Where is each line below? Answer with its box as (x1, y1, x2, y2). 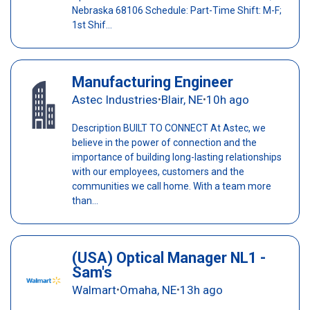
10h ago (206, 93, 249, 107)
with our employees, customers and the (71, 166, 244, 178)
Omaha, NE (119, 283, 176, 298)
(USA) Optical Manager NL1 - (71, 249, 266, 267)
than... (71, 195, 98, 207)
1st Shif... (71, 19, 112, 30)
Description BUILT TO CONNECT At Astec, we (71, 122, 266, 134)
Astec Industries (71, 93, 158, 107)
